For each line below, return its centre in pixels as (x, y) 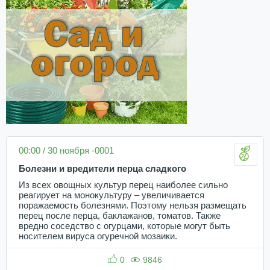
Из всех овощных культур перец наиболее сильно (123, 185)
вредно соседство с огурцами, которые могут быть (124, 226)
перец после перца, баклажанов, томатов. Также (120, 215)
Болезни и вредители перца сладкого (102, 168)
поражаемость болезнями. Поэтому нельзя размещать (133, 205)
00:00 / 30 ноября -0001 (66, 150)
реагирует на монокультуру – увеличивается (111, 195)
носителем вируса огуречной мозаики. (98, 236)
